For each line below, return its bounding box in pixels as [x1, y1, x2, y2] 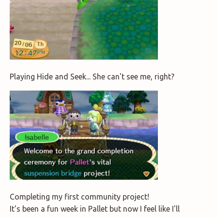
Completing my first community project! [10, 192, 149, 201]
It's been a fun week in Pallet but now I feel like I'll [10, 204, 180, 213]
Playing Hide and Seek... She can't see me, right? [10, 72, 174, 81]
